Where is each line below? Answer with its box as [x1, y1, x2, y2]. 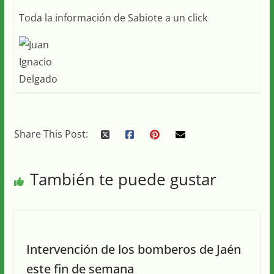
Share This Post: [13, 127, 88, 141]
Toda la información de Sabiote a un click [18, 10, 207, 24]
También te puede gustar [29, 168, 217, 190]
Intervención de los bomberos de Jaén [26, 240, 241, 257]
